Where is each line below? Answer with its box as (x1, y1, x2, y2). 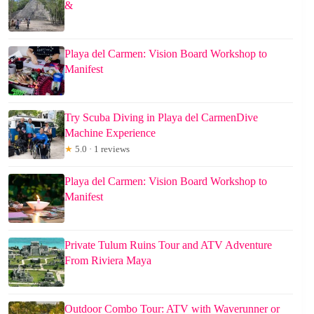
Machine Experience (64, 126, 156, 139)
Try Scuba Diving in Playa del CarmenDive (64, 111, 258, 123)
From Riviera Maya (64, 254, 151, 266)
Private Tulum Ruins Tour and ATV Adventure (64, 238, 272, 251)
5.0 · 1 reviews (73, 143, 130, 154)
